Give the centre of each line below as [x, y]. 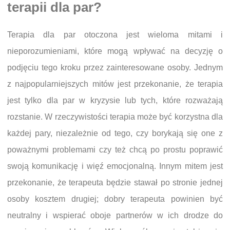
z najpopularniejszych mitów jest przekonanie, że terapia [115, 84]
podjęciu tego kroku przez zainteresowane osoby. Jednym [115, 67]
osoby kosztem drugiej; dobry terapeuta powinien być [115, 199]
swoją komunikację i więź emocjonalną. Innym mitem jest [115, 166]
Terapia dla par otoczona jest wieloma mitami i [115, 34]
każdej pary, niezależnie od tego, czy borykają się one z [115, 133]
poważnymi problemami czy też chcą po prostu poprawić [115, 149]
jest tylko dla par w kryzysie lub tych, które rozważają [115, 100]
